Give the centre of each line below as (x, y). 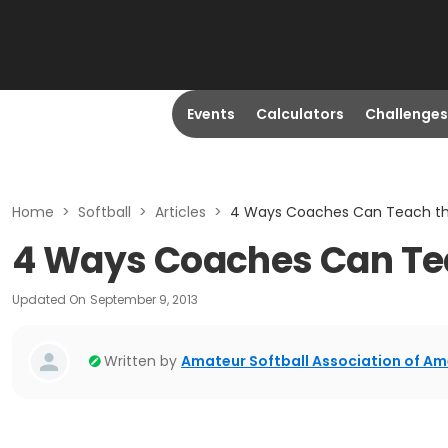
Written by (140, 361)
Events (210, 114)
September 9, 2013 (144, 299)
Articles (180, 212)
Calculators (299, 114)
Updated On (49, 299)
